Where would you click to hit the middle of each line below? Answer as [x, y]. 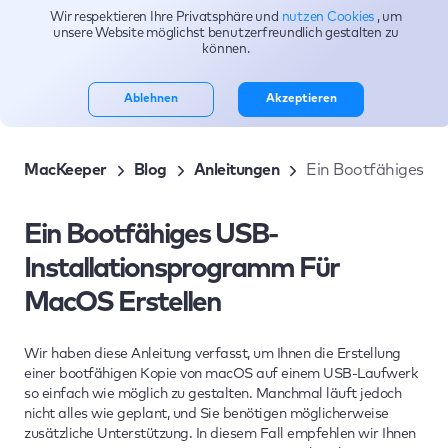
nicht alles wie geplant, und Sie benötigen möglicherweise [206, 414]
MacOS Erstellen [122, 303]
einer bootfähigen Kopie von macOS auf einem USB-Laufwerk [220, 374]
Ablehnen [151, 99]
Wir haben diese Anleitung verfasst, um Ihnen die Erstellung [212, 354]
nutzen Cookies [329, 17]
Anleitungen [236, 170]
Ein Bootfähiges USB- [150, 235]
